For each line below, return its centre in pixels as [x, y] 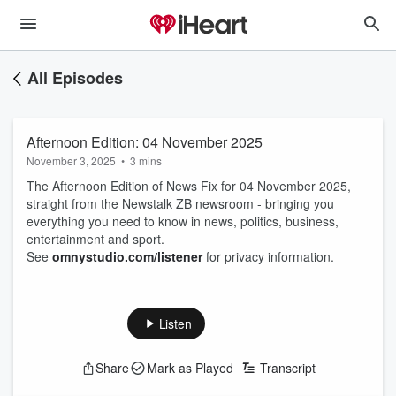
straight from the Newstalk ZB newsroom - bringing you [180, 203]
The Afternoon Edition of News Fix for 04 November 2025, [189, 186]
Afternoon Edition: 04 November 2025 [145, 142]
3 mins [146, 160]
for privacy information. [268, 256]
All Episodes [75, 78]
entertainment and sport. [95, 239]
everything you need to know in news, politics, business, [183, 221]
